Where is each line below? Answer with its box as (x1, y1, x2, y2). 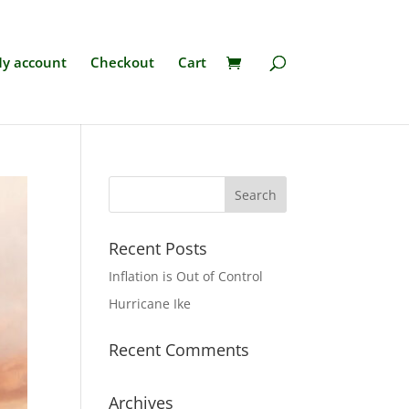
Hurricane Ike (109, 295, 192, 312)
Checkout (89, 53, 154, 71)
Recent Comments (109, 339, 250, 361)
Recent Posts (109, 237, 208, 259)
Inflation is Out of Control (109, 267, 264, 285)
